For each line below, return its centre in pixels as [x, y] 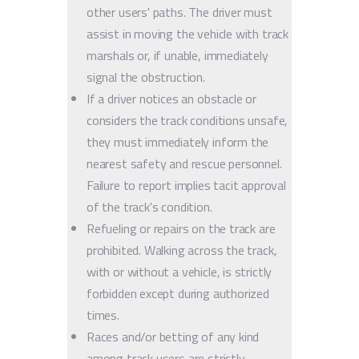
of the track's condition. [149, 206]
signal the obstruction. [146, 77]
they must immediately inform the [178, 141]
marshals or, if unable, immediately [177, 55]
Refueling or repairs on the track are [181, 228]
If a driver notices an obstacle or [171, 98]
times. [103, 315]
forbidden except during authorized [178, 293]
